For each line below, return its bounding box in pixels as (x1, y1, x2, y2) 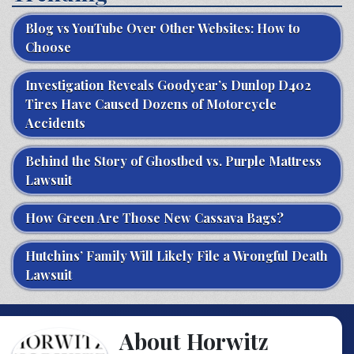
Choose (25, 38, 71, 55)
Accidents (25, 114, 85, 131)
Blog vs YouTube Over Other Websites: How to (25, 19, 300, 36)
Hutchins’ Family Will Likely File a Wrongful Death (25, 247, 328, 264)
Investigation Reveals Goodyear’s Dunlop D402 (25, 76, 311, 93)
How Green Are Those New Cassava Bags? (25, 209, 284, 226)
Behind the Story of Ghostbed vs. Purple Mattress (25, 152, 322, 169)
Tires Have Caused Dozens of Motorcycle (25, 95, 277, 112)
